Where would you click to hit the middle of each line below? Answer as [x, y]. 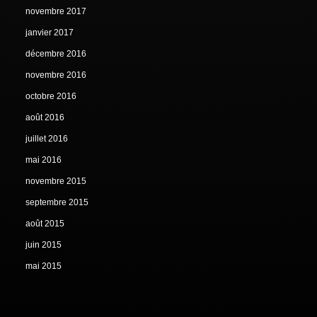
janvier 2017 [50, 33]
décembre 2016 [56, 54]
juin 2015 [44, 245]
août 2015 [45, 224]
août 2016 [45, 118]
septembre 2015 [57, 203]
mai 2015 [44, 266]
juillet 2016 [47, 139]
